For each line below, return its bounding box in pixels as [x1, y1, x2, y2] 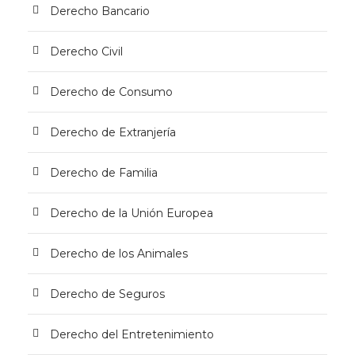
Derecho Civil [50, 44, 123, 59]
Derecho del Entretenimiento [50, 327, 214, 342]
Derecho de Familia [50, 166, 158, 180]
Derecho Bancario [50, 4, 150, 18]
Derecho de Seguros [50, 287, 165, 301]
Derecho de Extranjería [50, 125, 176, 139]
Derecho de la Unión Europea [50, 206, 213, 220]
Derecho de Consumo [50, 85, 173, 99]
